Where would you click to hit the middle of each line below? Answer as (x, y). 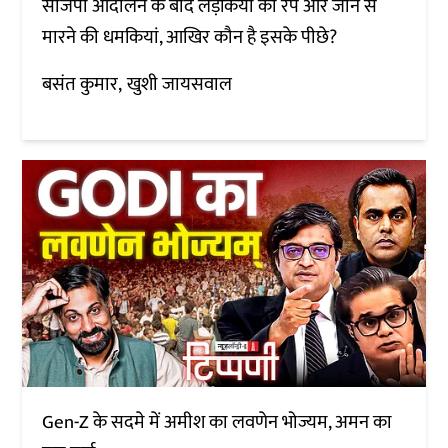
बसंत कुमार (80, 84)
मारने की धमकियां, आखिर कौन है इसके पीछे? (192, 37)
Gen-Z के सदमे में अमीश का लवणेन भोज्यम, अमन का (217, 422)
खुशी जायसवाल (180, 84)
